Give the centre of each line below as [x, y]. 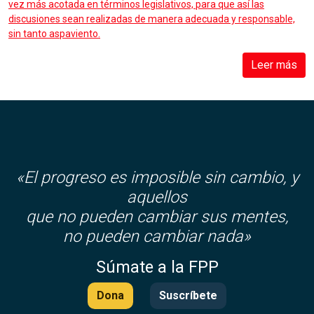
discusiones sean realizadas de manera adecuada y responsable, [152, 19]
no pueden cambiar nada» [157, 236]
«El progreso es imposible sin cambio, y [157, 177]
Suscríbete [188, 295]
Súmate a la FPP [157, 267]
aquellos [157, 197]
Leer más [274, 64]
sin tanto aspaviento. [54, 33]
